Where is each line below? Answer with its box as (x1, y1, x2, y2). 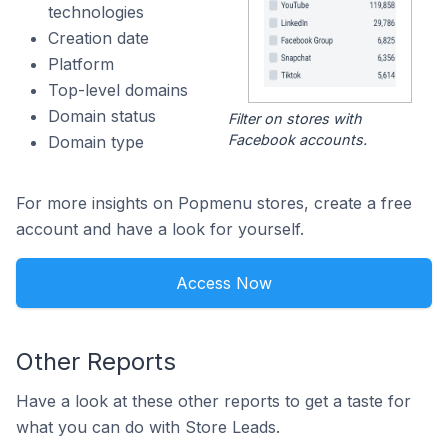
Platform (48, 54, 114, 74)
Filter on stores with (227, 110, 362, 128)
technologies (48, 2, 144, 22)
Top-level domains (48, 80, 188, 100)
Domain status (48, 106, 156, 126)
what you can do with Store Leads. (16, 417, 280, 438)
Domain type (48, 132, 144, 152)
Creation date (48, 28, 149, 48)
